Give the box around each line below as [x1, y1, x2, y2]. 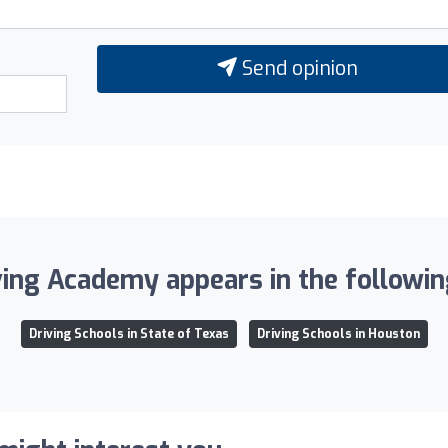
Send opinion [236, 54, 358, 82]
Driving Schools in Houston [256, 325, 420, 342]
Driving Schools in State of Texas [28, 325, 229, 342]
